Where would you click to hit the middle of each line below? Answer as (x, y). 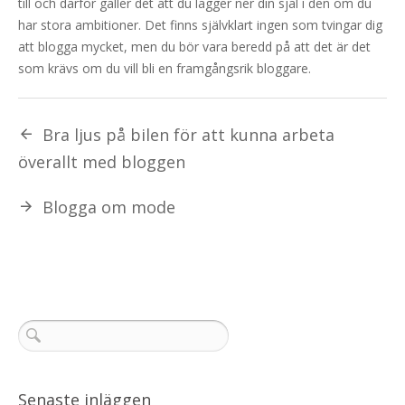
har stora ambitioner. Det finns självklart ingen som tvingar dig (200, 24)
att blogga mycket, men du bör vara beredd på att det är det (194, 46)
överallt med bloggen (102, 161)
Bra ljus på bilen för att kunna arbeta (188, 134)
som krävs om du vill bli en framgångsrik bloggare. (165, 68)
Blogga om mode (109, 207)
